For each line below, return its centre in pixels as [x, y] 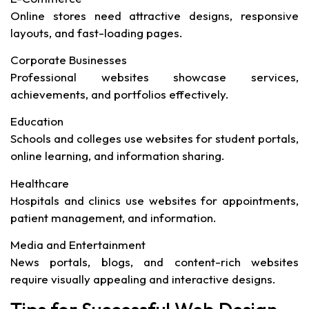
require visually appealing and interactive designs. [143, 279]
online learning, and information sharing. [118, 156]
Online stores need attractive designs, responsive [154, 15]
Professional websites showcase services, [154, 77]
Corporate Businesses [69, 60]
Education [37, 121]
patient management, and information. [113, 217]
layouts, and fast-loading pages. [97, 32]
